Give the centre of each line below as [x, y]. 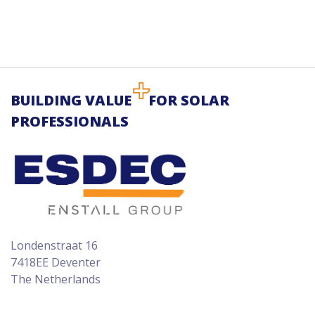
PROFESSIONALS [70, 121]
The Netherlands [56, 279]
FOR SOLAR [189, 100]
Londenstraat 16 [54, 245]
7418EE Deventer [56, 262]
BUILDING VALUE [71, 100]
